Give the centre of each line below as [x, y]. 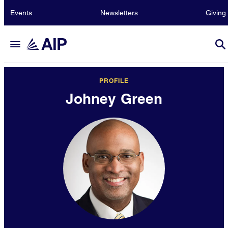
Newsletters [119, 13]
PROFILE [114, 81]
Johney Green [114, 98]
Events [21, 13]
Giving [216, 13]
